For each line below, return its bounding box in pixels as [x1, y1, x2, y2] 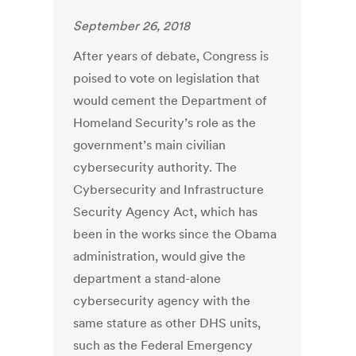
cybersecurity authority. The [73, 159, 238, 176]
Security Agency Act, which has [73, 203, 258, 220]
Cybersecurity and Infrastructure [73, 181, 265, 198]
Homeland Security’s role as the [73, 114, 257, 131]
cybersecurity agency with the [73, 292, 251, 309]
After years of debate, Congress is [73, 48, 269, 64]
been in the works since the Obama [73, 226, 277, 242]
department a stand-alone [73, 270, 222, 287]
